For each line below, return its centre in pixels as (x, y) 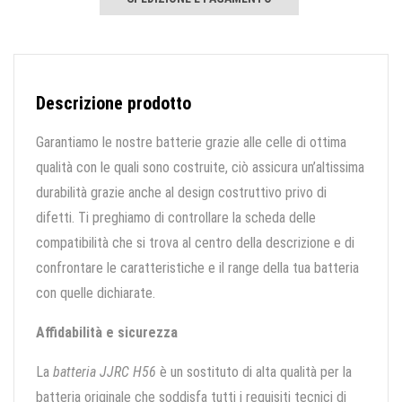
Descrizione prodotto (114, 104)
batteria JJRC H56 (105, 372)
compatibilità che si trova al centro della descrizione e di (195, 243)
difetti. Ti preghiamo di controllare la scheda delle (176, 218)
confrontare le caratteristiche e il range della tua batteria (197, 268)
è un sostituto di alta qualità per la (254, 372)
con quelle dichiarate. (96, 293)
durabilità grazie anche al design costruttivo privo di (181, 193)
